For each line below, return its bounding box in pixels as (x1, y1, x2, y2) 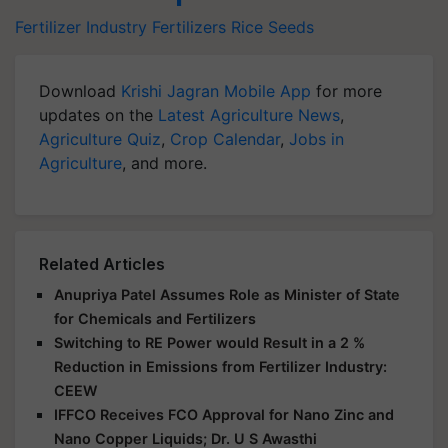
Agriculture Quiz (39, 128, 161, 149)
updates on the (39, 104, 158, 125)
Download (39, 80, 121, 101)
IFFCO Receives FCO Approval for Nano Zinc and (54, 405, 394, 423)
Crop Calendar (170, 128, 280, 149)
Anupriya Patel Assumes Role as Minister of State (54, 285, 400, 303)
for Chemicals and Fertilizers (54, 309, 256, 327)
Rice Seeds (231, 16, 314, 37)
